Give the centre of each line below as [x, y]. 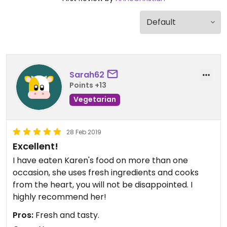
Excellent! [35, 146]
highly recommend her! [60, 197]
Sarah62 [87, 74]
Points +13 [88, 85]
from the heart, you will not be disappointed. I [103, 185]
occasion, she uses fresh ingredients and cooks [106, 173]
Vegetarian [95, 99]
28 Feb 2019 [84, 132]
